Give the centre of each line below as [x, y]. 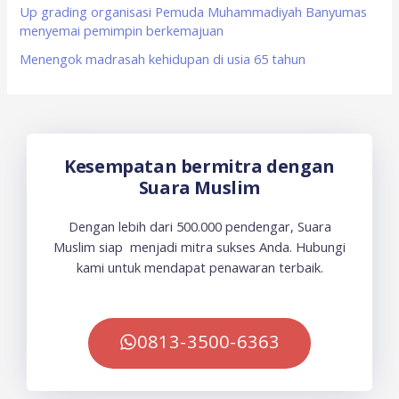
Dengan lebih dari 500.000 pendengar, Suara [199, 226]
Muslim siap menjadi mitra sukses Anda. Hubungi [199, 246]
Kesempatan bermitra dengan [199, 166]
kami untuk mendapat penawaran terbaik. [199, 267]
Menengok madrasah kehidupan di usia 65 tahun [163, 58]
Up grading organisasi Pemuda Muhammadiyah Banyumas [194, 11]
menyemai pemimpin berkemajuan [122, 30]
